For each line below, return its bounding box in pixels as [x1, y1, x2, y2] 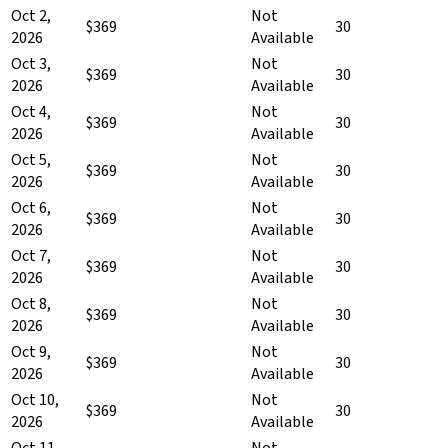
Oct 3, [11, 52, 51, 75]
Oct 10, [11, 388, 59, 411]
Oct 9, [11, 340, 51, 363]
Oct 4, [11, 100, 51, 123]
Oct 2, [11, 4, 51, 27]
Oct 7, [11, 244, 51, 267]
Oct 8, [11, 292, 51, 315]
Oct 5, [11, 148, 51, 171]
